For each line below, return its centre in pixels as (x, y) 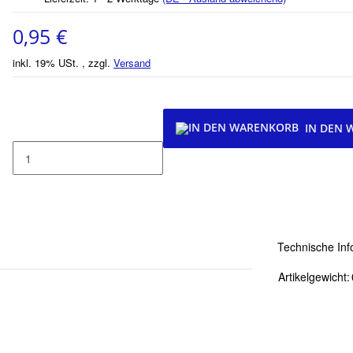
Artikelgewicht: (314, 277)
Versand (132, 63)
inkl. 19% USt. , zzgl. (63, 63)
